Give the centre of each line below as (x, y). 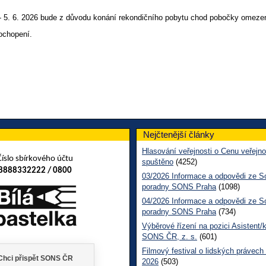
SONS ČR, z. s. (170, 236)
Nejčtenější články (179, 134)
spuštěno (158, 161)
